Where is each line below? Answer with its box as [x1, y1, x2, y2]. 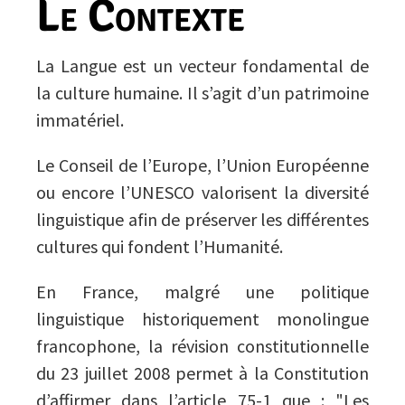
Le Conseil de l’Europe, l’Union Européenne [36, 154, 369, 176]
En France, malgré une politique [36, 280, 369, 303]
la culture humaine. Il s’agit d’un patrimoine [36, 81, 369, 104]
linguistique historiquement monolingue [36, 307, 369, 330]
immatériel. [36, 108, 124, 131]
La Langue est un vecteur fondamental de [36, 54, 369, 77]
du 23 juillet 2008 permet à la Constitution [36, 362, 369, 384]
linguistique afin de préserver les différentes [36, 208, 369, 231]
